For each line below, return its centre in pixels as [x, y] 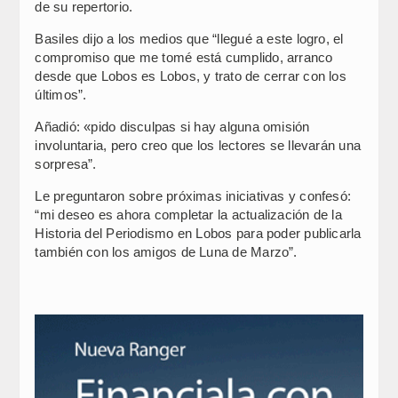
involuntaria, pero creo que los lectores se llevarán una [198, 145]
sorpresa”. [66, 163]
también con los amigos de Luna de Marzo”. [166, 251]
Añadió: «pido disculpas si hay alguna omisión [172, 126]
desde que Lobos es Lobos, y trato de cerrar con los [191, 76]
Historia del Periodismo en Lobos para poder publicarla [198, 233]
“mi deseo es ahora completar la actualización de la [188, 214]
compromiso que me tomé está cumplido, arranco [184, 57]
